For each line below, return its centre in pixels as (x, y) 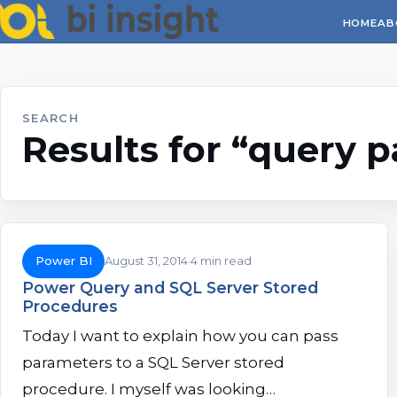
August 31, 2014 (147, 261)
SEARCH (51, 118)
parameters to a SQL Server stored (153, 363)
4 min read (222, 261)
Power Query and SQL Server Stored (170, 287)
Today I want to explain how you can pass (180, 336)
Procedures (70, 306)
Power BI (63, 261)
